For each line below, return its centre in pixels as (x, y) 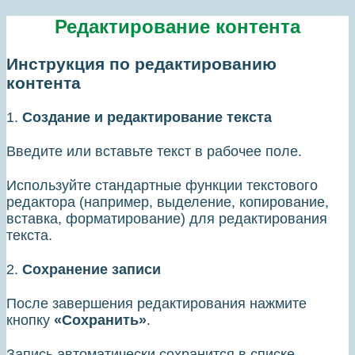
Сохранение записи (92, 270)
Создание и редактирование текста (147, 118)
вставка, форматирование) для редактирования (167, 219)
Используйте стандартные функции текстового (162, 186)
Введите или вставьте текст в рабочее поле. (154, 152)
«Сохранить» (100, 321)
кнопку (30, 321)
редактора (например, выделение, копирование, (168, 202)
